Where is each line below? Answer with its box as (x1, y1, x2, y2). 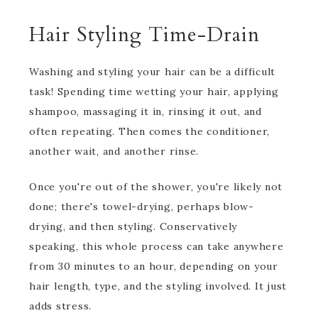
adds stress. (29, 300, 92, 312)
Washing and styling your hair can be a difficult (29, 65, 275, 78)
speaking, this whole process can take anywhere (29, 240, 284, 253)
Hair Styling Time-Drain (29, 21, 260, 48)
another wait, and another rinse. (29, 145, 199, 158)
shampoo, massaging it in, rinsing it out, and (29, 105, 262, 118)
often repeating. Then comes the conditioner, (29, 125, 270, 138)
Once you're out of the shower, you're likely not (29, 180, 283, 193)
